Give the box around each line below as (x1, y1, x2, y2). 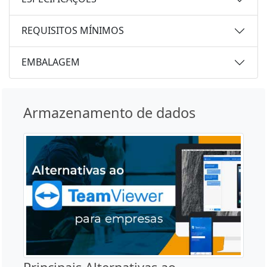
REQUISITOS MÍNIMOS (21, 24, 124, 38)
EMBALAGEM (21, 55, 80, 69)
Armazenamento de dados (23, 103, 195, 122)
